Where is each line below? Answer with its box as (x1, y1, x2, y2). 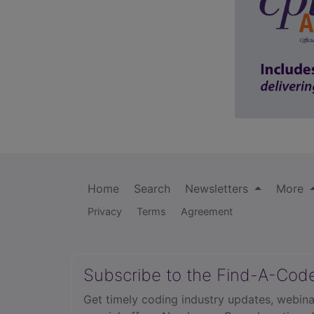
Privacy (88, 205, 122, 218)
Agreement (181, 205, 233, 218)
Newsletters (185, 182, 252, 196)
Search (134, 182, 170, 196)
